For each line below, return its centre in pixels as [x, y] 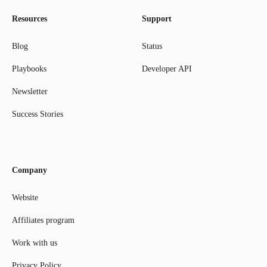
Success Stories [38, 114]
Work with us [35, 243]
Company [30, 170]
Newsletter [30, 92]
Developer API [167, 69]
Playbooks [29, 69]
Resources [30, 19]
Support [157, 19]
